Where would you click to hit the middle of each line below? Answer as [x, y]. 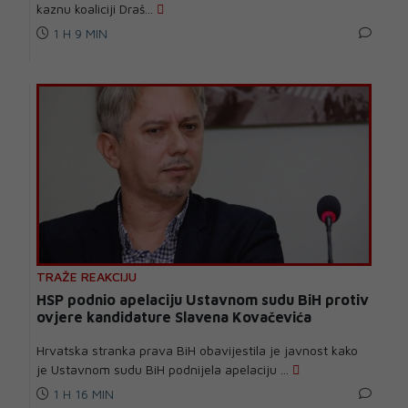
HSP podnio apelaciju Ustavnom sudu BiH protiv [203, 300]
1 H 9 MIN [78, 33]
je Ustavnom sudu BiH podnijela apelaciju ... [164, 369]
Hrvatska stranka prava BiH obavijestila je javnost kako [197, 350]
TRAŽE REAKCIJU [87, 276]
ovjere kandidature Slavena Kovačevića [174, 317]
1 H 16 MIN [82, 394]
